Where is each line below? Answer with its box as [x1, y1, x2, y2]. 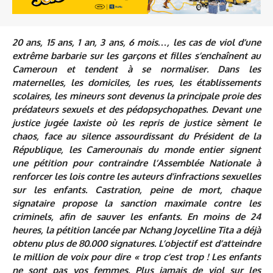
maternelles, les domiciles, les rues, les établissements [12, 76, 261, 88]
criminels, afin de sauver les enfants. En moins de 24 [12, 210, 261, 222]
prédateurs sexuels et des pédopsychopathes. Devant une [12, 103, 261, 115]
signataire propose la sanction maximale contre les [12, 197, 261, 209]
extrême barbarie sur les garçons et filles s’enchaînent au [12, 49, 261, 62]
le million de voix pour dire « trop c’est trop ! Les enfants [12, 250, 261, 263]
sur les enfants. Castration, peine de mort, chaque [12, 183, 261, 196]
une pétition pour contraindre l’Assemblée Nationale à [12, 157, 261, 169]
